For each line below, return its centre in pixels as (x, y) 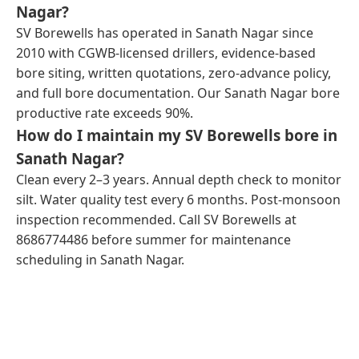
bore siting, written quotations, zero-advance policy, (173, 73)
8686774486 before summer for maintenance (153, 239)
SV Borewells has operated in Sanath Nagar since (165, 32)
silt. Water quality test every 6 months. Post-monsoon (178, 199)
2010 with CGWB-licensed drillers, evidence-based (166, 52)
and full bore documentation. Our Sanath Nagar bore (178, 93)
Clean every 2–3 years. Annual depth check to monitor (179, 179)
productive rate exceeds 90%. (105, 113)
